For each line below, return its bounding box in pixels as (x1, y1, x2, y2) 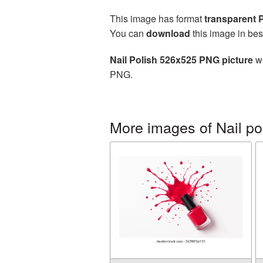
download (146, 26, 190, 40)
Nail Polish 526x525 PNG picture (110, 53, 253, 66)
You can (110, 26, 146, 40)
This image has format (110, 12, 204, 25)
